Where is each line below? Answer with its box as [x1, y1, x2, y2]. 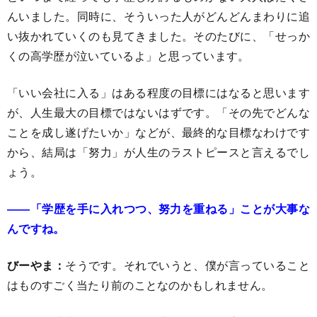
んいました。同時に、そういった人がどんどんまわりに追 [7, 8, 310, 24]
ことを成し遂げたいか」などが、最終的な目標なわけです [7, 124, 310, 140]
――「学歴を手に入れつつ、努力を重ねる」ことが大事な [7, 200, 310, 217]
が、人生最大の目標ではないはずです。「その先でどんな [7, 104, 310, 120]
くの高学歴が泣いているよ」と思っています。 [7, 47, 250, 64]
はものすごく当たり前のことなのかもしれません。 [7, 277, 273, 293]
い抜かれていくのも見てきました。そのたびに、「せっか [7, 28, 310, 44]
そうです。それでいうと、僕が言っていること [65, 257, 310, 273]
